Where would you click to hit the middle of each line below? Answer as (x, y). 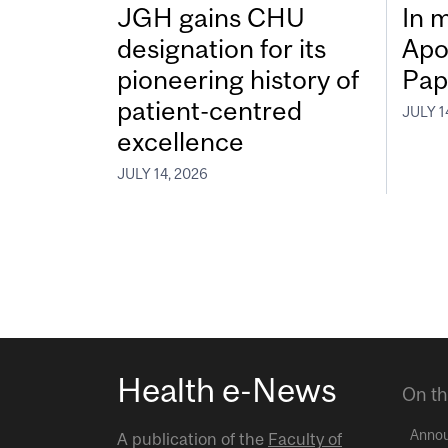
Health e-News (227, 390)
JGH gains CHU (211, 18)
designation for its (221, 49)
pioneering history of (238, 80)
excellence (180, 142)
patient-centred (209, 111)
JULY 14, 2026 (162, 173)
